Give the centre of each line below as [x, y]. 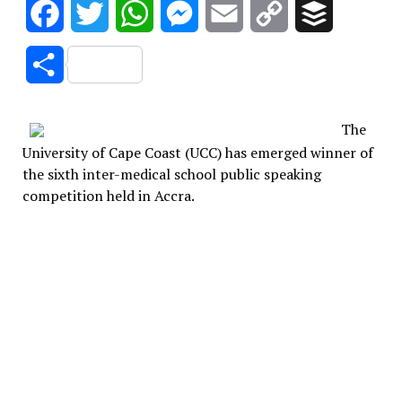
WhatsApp [188, 13]
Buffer [353, 13]
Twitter [133, 13]
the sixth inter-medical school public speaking [171, 174]
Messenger [233, 13]
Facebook [94, 13]
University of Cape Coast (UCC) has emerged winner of [197, 152]
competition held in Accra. [108, 195]
